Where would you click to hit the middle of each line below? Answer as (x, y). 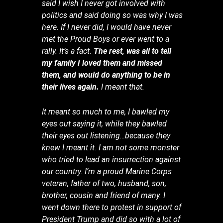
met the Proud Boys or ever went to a (106, 39)
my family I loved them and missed (102, 63)
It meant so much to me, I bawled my (106, 111)
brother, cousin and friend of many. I (104, 195)
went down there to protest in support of (112, 207)
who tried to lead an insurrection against (111, 159)
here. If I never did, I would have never (107, 27)
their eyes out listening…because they (106, 135)
